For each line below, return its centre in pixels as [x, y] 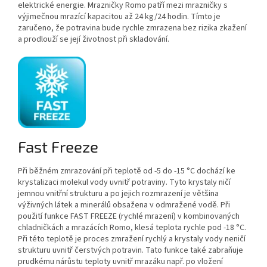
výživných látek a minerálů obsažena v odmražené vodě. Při [124, 205]
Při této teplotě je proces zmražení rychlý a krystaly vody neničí [132, 239]
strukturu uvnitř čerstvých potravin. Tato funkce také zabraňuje [131, 250]
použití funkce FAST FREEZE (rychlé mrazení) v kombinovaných [129, 216]
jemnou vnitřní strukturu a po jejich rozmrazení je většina [118, 193]
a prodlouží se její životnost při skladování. [94, 39]
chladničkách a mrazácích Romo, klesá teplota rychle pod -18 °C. [132, 227]
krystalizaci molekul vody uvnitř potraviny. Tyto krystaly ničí [124, 182]
